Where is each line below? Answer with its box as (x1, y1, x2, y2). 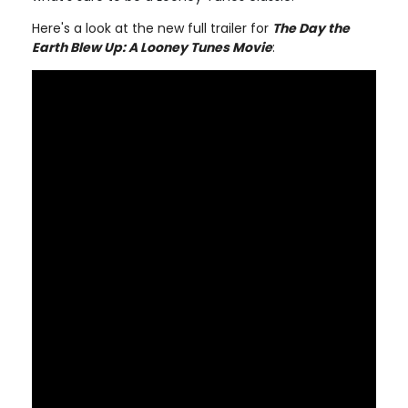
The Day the (272, 18, 350, 37)
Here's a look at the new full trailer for (32, 18, 272, 37)
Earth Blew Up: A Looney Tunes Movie (32, 37, 272, 56)
